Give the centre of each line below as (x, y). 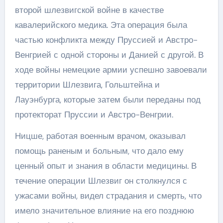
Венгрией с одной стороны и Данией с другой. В (109, 55)
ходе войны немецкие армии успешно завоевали (111, 69)
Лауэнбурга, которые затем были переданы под (108, 99)
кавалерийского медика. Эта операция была (101, 25)
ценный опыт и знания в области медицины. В (106, 166)
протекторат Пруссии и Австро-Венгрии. (94, 114)
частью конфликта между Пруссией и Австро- (106, 40)
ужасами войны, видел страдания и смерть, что (108, 195)
